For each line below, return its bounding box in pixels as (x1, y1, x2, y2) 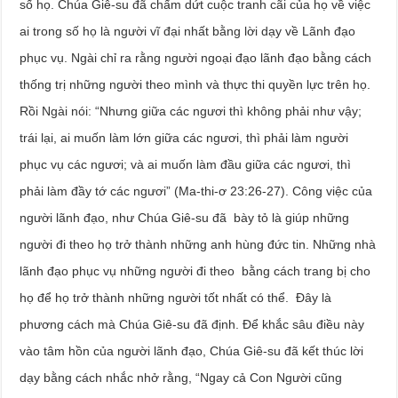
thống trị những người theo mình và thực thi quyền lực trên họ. (20, 76, 371, 92)
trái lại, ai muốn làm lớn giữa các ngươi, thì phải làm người (20, 130, 349, 145)
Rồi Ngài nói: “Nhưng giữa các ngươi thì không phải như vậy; (20, 103, 362, 118)
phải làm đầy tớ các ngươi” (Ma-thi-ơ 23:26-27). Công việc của (20, 183, 373, 198)
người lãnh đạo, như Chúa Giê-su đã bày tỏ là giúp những (20, 210, 350, 225)
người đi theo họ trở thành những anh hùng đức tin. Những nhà (20, 236, 377, 251)
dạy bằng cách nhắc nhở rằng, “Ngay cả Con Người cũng (20, 370, 343, 385)
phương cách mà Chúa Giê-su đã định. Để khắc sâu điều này (20, 316, 365, 331)
